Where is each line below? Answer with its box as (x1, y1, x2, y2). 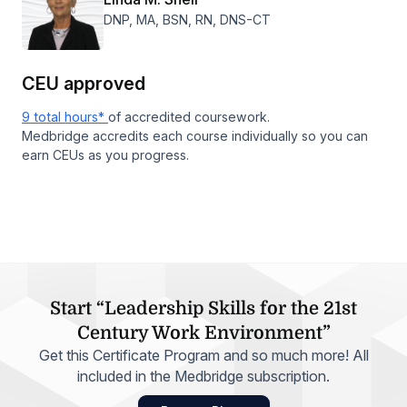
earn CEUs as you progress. (22, 146, 189, 163)
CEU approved (22, 72, 145, 94)
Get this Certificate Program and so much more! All (38, 345, 369, 364)
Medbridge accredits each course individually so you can (22, 127, 368, 144)
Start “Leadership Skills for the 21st (50, 297, 357, 319)
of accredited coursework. (108, 108, 270, 124)
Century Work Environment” (76, 322, 331, 343)
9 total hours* (22, 108, 108, 124)
